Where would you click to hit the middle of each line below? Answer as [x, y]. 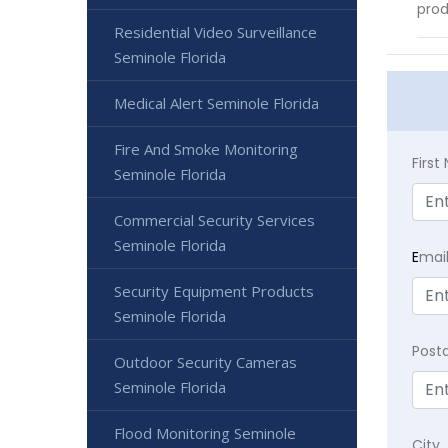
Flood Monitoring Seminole [205, 432]
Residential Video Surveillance [215, 31]
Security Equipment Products [214, 290]
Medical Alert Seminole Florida [216, 102]
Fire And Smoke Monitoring [206, 148]
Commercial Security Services [214, 219]
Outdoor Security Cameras [205, 361]
